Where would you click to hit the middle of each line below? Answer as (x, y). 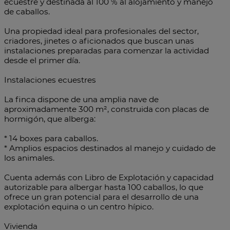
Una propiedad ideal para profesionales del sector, (101, 31)
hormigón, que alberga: (50, 119)
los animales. (29, 158)
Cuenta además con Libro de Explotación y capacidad (109, 178)
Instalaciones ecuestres (50, 80)
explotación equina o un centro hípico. (79, 207)
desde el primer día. (42, 61)
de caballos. (27, 12)
